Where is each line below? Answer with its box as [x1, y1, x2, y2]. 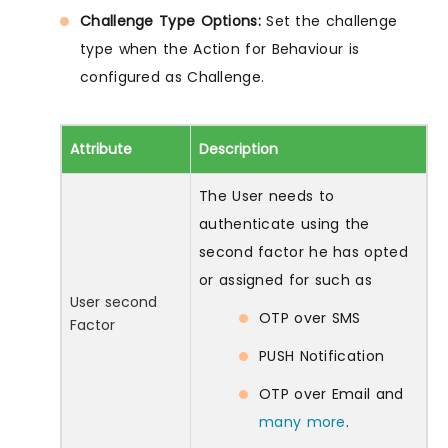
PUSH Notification [259, 346, 385, 367]
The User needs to [199, 186, 335, 207]
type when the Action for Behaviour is [80, 39, 360, 60]
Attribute [70, 139, 132, 160]
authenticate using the [199, 214, 370, 235]
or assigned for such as [199, 270, 372, 291]
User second [70, 292, 157, 313]
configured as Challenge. [80, 67, 265, 88]
